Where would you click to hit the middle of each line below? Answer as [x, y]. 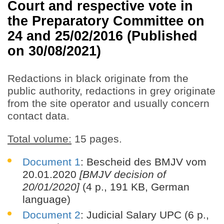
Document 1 [51, 162]
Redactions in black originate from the [98, 78]
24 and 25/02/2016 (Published [102, 35]
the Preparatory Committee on [106, 20]
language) [46, 199]
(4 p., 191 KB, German [134, 187]
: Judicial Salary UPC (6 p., [145, 215]
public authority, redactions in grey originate [111, 91]
